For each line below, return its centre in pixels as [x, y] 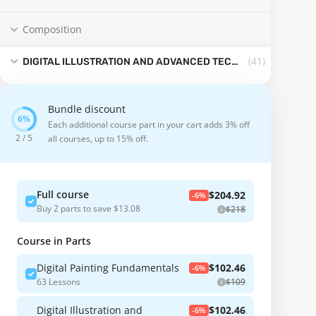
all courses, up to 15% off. [98, 139]
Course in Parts [54, 241]
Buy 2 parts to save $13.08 [89, 208]
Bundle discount [87, 109]
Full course [63, 194]
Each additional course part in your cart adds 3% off [149, 125]
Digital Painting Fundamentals [108, 268]
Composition [52, 30]
